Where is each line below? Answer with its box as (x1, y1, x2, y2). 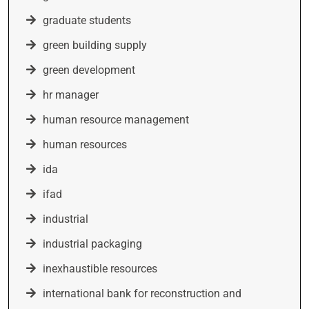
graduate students (43, 14, 131, 27)
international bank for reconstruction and (43, 287, 241, 300)
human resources (43, 138, 127, 151)
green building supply (43, 39, 147, 52)
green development (43, 63, 135, 77)
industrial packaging (43, 237, 142, 250)
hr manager (43, 88, 99, 101)
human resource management (43, 113, 189, 126)
